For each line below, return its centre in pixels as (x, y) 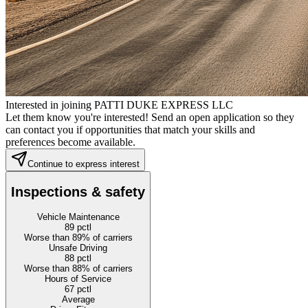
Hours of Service (78, 279)
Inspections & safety (78, 192)
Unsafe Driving (78, 248)
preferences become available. (70, 142)
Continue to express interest (84, 164)
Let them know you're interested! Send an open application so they (150, 117)
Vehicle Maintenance (78, 217)
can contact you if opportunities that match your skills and (130, 129)
